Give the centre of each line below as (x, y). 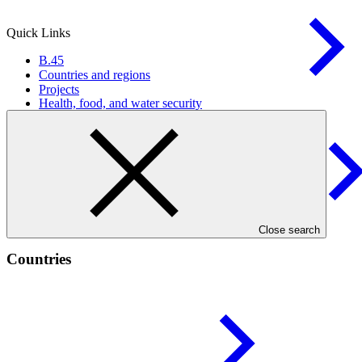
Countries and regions (95, 75)
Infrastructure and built (98, 227)
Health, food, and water (101, 103)
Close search (289, 230)
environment (189, 227)
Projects (59, 90)
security (182, 103)
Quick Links (38, 33)
